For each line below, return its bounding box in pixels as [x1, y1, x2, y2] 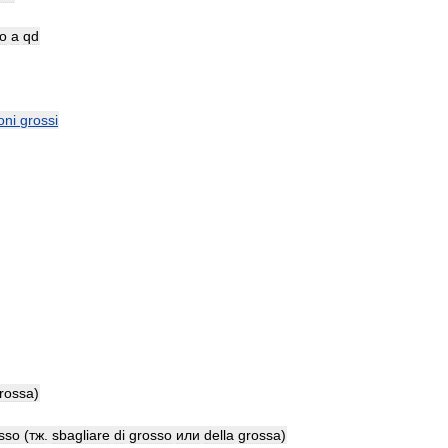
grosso [129, 427, 172, 443]
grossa [238, 427, 281, 443]
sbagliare [52, 427, 110, 443]
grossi [20, 112, 58, 128]
